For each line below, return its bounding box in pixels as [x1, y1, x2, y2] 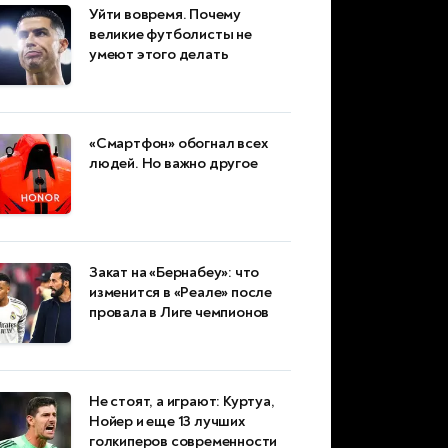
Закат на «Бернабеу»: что [89, 263, 260, 283]
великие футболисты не [89, 25, 252, 45]
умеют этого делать [89, 45, 229, 65]
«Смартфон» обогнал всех [89, 134, 268, 154]
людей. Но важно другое [89, 154, 258, 174]
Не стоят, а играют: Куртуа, [89, 392, 275, 412]
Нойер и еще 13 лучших [89, 412, 245, 432]
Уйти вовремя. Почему [89, 5, 242, 25]
